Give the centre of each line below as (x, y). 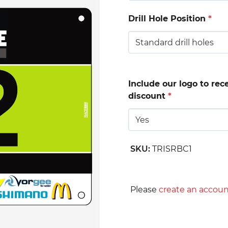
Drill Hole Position (168, 19)
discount (148, 96)
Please (145, 190)
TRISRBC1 (172, 149)
